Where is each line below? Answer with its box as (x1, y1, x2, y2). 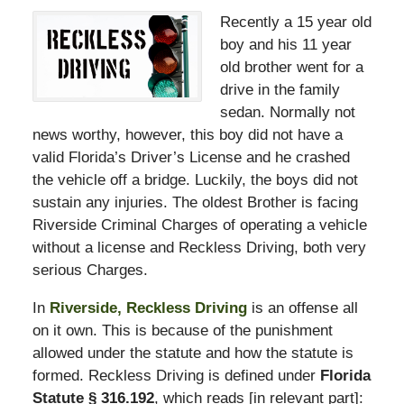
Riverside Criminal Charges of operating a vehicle (32, 216, 367, 234)
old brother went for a (220, 59, 363, 77)
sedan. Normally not (220, 104, 355, 122)
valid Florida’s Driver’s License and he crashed (32, 149, 350, 167)
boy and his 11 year (220, 36, 352, 54)
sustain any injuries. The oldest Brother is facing (32, 194, 358, 212)
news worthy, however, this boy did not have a (32, 126, 343, 144)
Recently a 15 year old (220, 14, 372, 32)
